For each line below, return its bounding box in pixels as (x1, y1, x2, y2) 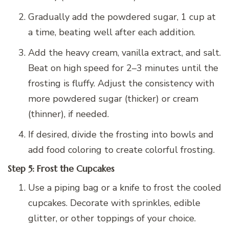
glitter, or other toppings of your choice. (28, 212, 196, 225)
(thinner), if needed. (28, 107, 109, 120)
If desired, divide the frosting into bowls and (28, 128, 214, 141)
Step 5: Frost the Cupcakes (8, 163, 114, 174)
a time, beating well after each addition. (28, 26, 195, 38)
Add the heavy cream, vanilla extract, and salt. (28, 46, 221, 59)
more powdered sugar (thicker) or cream (28, 92, 198, 105)
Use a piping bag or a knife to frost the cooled (28, 181, 221, 194)
